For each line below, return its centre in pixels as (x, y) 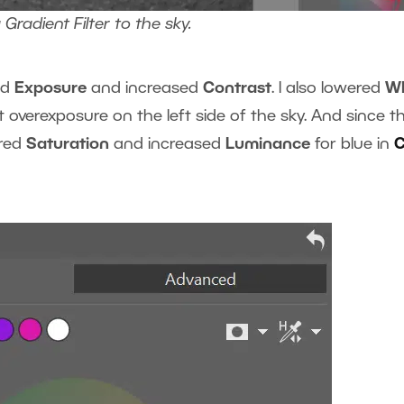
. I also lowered (328, 89)
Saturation (70, 145)
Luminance (270, 145)
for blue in (354, 145)
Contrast (237, 89)
